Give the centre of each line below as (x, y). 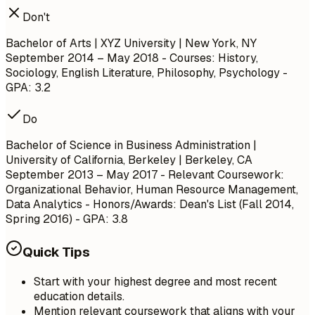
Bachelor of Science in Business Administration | (131, 146)
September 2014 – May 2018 (82, 58)
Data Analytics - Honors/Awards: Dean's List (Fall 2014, (150, 205)
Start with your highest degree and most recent (155, 281)
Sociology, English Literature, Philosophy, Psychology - (147, 73)
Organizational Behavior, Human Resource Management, (152, 190)
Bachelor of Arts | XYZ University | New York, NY (131, 44)
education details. (79, 296)
